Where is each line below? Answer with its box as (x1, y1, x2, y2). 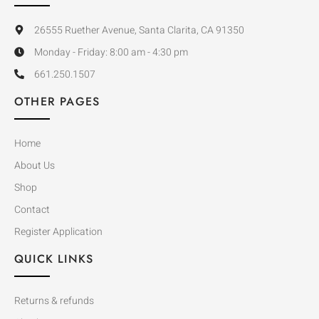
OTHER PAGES (14, 93, 100, 110)
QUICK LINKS (14, 250, 94, 267)
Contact (14, 202, 50, 217)
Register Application (14, 224, 103, 239)
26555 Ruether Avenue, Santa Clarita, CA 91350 (33, 22, 244, 38)
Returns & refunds (14, 293, 94, 308)
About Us (14, 157, 55, 173)
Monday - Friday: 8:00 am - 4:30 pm (33, 44, 188, 60)
